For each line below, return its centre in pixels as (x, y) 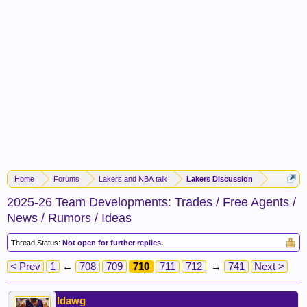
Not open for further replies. (113, 243)
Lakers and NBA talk (133, 179)
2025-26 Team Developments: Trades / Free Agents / (151, 202)
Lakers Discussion (220, 179)
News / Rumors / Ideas (69, 218)
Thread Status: (36, 243)
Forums (66, 179)
